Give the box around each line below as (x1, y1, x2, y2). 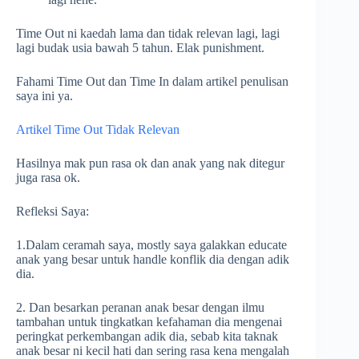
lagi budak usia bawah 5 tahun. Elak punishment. (16, 41, 264, 55)
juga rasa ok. (16, 171, 80, 185)
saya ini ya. (16, 89, 73, 103)
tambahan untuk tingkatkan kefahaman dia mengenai (16, 315, 282, 329)
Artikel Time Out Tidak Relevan (16, 123, 179, 137)
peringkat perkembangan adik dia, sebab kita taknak (16, 329, 278, 344)
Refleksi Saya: (16, 204, 89, 219)
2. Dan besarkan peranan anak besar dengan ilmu (16, 301, 264, 315)
